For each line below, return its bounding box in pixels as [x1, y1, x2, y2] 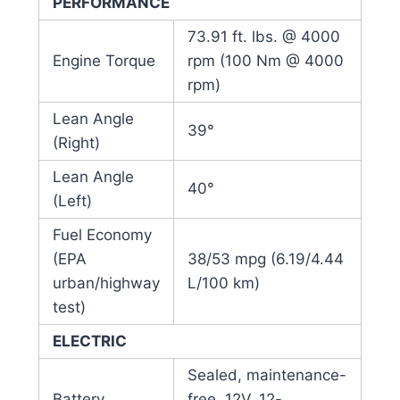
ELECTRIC [52, 332, 127, 351]
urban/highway [52, 274, 160, 293]
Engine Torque [52, 52, 155, 71]
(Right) [52, 134, 100, 153]
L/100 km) [187, 274, 260, 293]
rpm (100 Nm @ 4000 [187, 52, 344, 71]
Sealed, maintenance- [187, 366, 346, 385]
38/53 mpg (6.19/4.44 [187, 250, 344, 269]
